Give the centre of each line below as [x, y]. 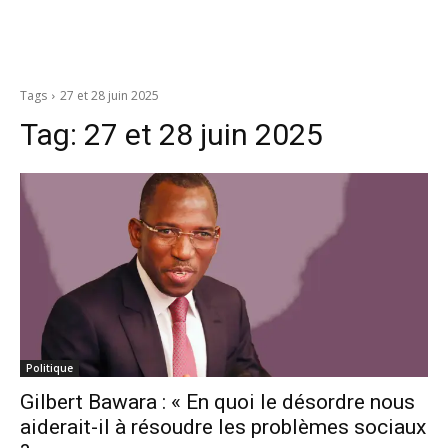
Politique [49, 368]
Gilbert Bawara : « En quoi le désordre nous [217, 402]
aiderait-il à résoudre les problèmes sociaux [223, 427]
